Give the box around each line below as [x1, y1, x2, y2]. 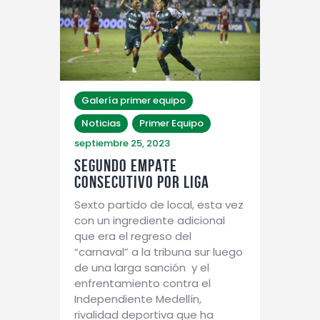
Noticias [81, 116, 121, 130]
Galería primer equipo [81, 93, 186, 107]
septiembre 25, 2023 [74, 136, 170, 150]
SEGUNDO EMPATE [74, 156, 177, 175]
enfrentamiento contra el [74, 275, 211, 291]
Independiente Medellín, [74, 291, 201, 306]
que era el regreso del [74, 228, 191, 244]
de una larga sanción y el [74, 259, 209, 275]
